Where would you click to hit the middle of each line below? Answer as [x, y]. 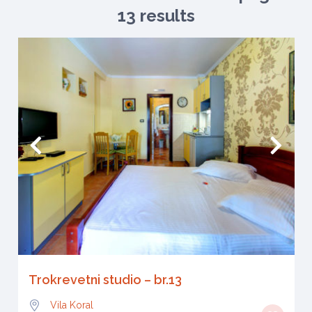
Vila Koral [71, 305]
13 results [156, 16]
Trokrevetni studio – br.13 [105, 279]
